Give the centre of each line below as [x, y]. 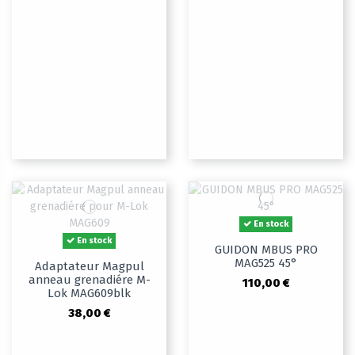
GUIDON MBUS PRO [266, 250]
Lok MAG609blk [89, 294]
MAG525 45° [266, 263]
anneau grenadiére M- [89, 280]
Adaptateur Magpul [89, 267]
